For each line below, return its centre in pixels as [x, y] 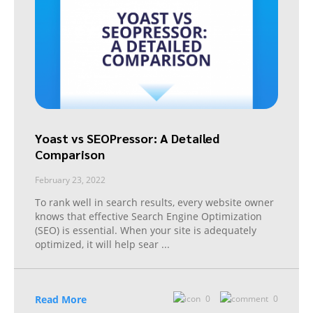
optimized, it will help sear [98, 244]
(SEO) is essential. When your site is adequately [146, 230]
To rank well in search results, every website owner [154, 202]
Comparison [70, 154]
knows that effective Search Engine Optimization [148, 216]
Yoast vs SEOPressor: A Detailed [127, 138]
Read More [61, 299]
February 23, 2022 [70, 180]
